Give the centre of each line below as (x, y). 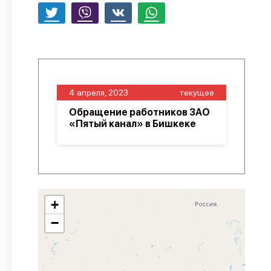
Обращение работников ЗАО (139, 112)
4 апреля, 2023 (99, 93)
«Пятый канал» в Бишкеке (132, 124)
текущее (197, 93)
